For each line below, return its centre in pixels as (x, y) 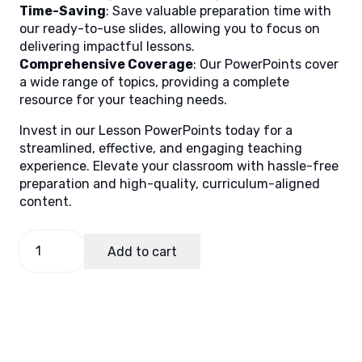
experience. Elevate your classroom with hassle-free (179, 166)
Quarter (42, 310)
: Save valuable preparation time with (219, 11)
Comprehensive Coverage (106, 65)
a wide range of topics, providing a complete (154, 82)
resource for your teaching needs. (123, 100)
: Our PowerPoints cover (266, 65)
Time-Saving (63, 11)
